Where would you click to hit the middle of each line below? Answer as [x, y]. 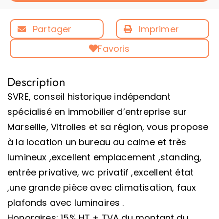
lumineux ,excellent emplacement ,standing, [105, 157]
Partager [52, 29]
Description [36, 82]
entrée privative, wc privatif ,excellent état [101, 172]
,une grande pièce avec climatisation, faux [102, 187]
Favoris [114, 48]
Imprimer [159, 29]
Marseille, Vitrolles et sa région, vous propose [108, 127]
